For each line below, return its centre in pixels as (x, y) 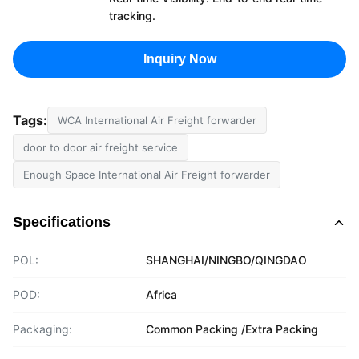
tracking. (132, 16)
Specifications (62, 222)
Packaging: (42, 329)
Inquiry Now (179, 59)
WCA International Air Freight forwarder (157, 120)
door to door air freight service (101, 147)
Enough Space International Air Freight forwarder (147, 175)
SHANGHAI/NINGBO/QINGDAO (226, 260)
